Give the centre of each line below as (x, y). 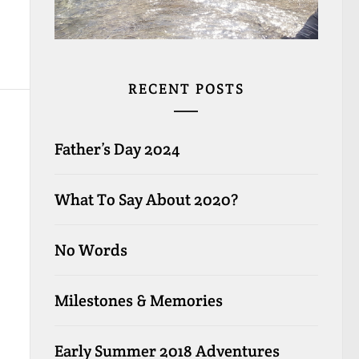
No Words (91, 250)
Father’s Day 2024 (117, 149)
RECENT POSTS (186, 88)
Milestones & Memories (138, 300)
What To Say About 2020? (146, 199)
